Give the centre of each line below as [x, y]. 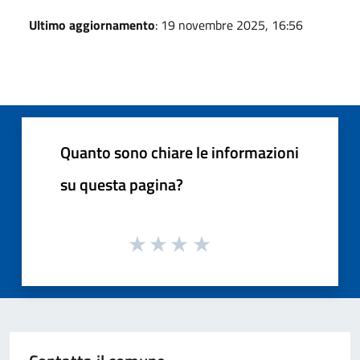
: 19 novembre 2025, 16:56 [229, 25]
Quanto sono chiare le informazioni [180, 152]
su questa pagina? [122, 184]
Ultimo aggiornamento [92, 25]
